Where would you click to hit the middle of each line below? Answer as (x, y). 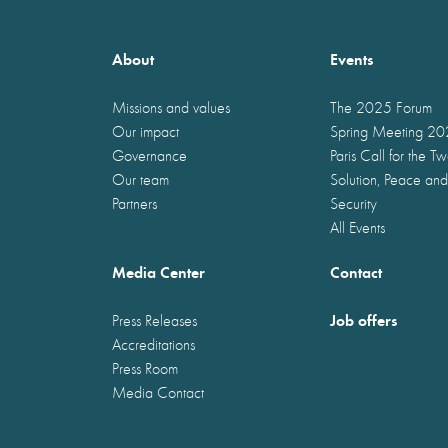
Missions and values (171, 107)
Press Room (145, 368)
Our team (140, 179)
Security (353, 203)
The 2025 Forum (380, 107)
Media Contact (158, 392)
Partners (134, 203)
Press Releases (154, 320)
